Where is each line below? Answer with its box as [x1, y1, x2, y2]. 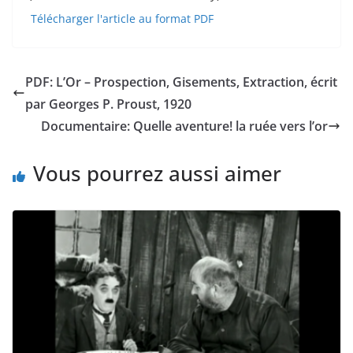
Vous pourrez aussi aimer [33, 158, 281, 188]
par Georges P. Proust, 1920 [25, 95, 191, 113]
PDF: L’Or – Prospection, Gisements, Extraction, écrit [25, 72, 337, 91]
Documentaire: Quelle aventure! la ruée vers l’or [41, 117, 328, 135]
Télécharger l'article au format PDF [31, 10, 214, 26]
